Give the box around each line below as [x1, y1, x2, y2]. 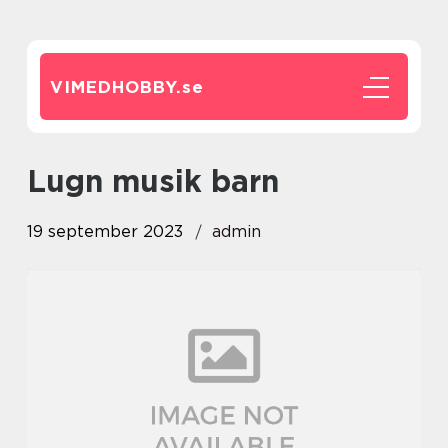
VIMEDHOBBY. [50, 77, 182, 97]
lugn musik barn [46, 163, 279, 199]
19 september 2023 [27, 222, 183, 241]
